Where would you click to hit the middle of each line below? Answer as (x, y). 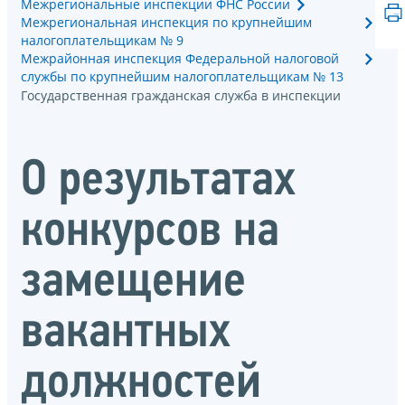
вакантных (126, 334)
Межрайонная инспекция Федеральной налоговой (180, 58)
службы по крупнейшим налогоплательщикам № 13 (182, 76)
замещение (133, 283)
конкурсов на (150, 233)
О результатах (158, 182)
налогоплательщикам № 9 (102, 40)
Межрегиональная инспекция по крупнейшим (166, 22)
